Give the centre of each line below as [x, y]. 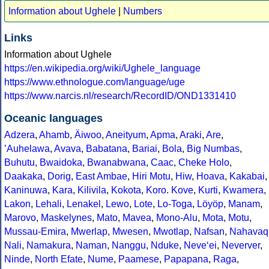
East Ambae [101, 177]
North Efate [59, 259]
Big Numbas [213, 149]
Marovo [20, 218]
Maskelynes [66, 218]
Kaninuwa [26, 190]
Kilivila [92, 190]
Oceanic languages [53, 119]
